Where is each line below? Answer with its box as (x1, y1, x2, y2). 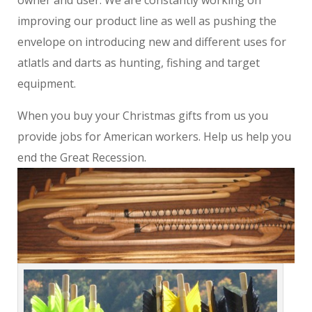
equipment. (17, 76, 76, 91)
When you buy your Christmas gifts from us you (17, 108, 268, 123)
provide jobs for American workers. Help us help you (17, 129, 291, 144)
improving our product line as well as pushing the (17, 13, 276, 29)
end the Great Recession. (17, 150, 146, 165)
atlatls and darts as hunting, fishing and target (17, 55, 260, 70)
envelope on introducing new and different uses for (17, 34, 286, 49)
